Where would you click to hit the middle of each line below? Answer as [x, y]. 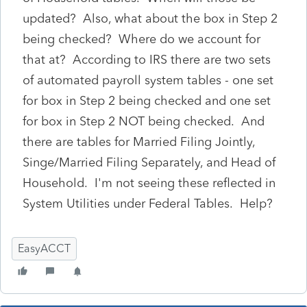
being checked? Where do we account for [142, 39]
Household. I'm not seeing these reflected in [149, 183]
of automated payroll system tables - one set [148, 80]
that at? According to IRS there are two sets [147, 59]
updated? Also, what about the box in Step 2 [150, 18]
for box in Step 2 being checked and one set [147, 100]
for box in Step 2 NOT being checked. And [144, 121]
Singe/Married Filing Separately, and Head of [149, 162]
